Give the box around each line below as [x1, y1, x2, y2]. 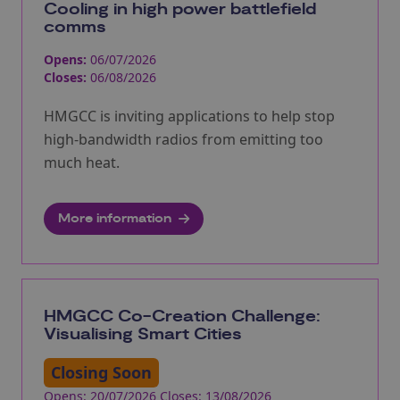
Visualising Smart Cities [44, 323, 242, 346]
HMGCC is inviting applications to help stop [44, 105, 335, 126]
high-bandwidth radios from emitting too [44, 129, 323, 149]
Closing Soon [51, 361, 152, 383]
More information [58, 210, 171, 227]
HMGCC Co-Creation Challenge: [44, 305, 321, 328]
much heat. [44, 152, 120, 172]
